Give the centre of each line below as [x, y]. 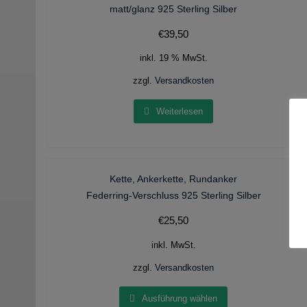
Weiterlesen [180, 112]
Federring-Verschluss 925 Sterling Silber [173, 196]
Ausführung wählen [180, 299]
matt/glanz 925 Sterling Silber [174, 9]
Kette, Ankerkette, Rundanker [174, 179]
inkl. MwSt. [173, 245]
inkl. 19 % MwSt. [173, 58]
